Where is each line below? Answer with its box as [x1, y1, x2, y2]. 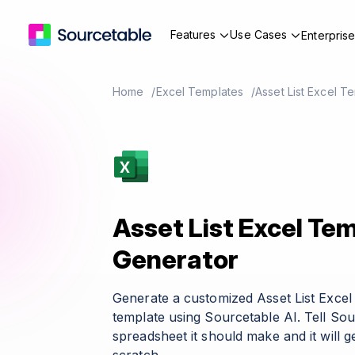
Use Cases [230, 28, 288, 41]
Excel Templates [155, 85, 244, 98]
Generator [113, 244, 239, 275]
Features [170, 28, 216, 41]
